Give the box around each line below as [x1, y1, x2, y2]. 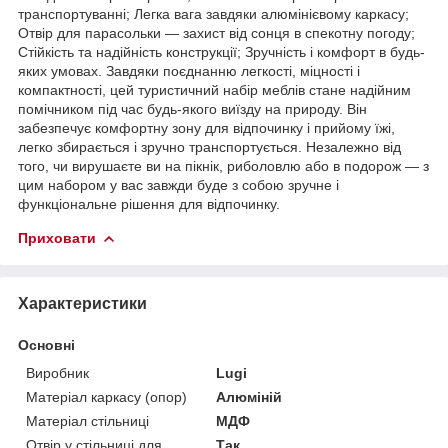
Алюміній [216, 388, 283, 405]
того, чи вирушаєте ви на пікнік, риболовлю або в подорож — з [18, 157, 429, 174]
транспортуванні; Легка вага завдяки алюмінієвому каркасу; [18, 5, 409, 22]
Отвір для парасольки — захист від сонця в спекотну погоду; [18, 24, 415, 41]
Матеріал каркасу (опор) [26, 388, 187, 405]
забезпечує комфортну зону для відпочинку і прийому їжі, [18, 119, 395, 136]
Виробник [26, 364, 89, 381]
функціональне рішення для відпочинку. [18, 195, 280, 212]
